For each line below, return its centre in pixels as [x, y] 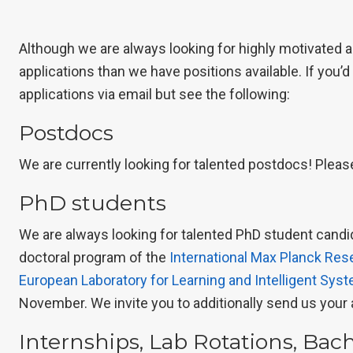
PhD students [93, 203]
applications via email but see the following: [154, 94]
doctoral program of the [94, 257]
